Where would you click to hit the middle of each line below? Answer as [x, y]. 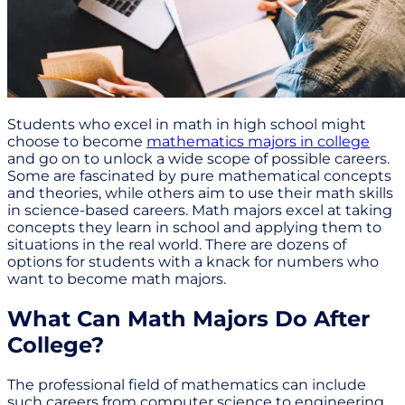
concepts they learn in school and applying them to [194, 228]
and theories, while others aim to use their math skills [200, 193]
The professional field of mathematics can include [187, 385]
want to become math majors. [117, 279]
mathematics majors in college [258, 142]
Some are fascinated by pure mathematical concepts [199, 176]
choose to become [77, 142]
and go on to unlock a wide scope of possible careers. [198, 159]
